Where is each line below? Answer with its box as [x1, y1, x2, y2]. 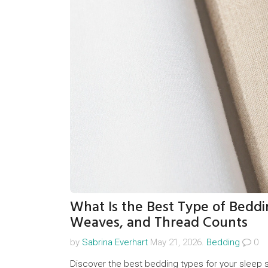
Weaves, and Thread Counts [70, 210, 248, 234]
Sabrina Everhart [82, 236, 148, 248]
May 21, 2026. [148, 236, 206, 248]
